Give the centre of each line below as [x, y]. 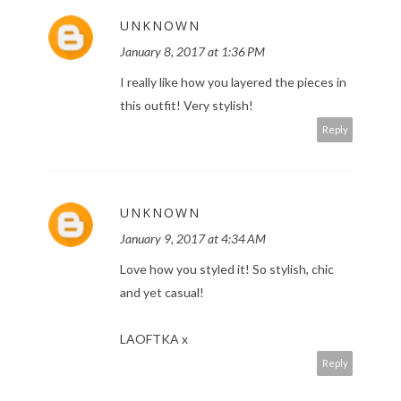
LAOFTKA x [154, 339]
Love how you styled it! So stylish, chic [227, 269]
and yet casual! [162, 293]
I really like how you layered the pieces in [233, 82]
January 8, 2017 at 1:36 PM [192, 52]
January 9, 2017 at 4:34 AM [193, 239]
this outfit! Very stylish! [187, 106]
